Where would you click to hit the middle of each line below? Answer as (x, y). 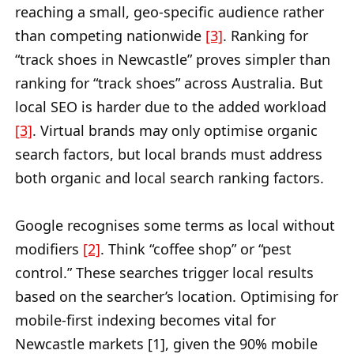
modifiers (49, 249)
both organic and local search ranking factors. (169, 178)
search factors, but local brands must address (169, 154)
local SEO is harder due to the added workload (171, 107)
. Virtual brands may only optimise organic (175, 131)
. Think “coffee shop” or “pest (196, 249)
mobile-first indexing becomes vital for (145, 320)
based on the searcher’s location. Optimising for (177, 297)
